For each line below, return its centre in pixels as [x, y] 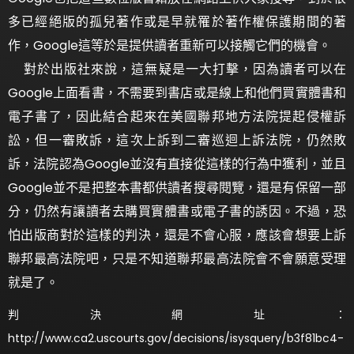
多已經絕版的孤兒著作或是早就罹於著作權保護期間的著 [177, 21]
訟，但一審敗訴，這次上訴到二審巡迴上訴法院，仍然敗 [177, 140]
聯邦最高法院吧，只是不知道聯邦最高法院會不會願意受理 [177, 258]
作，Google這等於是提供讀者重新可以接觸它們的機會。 [169, 45]
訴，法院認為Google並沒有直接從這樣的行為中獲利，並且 [177, 164]
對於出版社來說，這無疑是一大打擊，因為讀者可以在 [177, 69]
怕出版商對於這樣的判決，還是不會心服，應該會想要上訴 [177, 235]
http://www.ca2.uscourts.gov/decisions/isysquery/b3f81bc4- [176, 338]
